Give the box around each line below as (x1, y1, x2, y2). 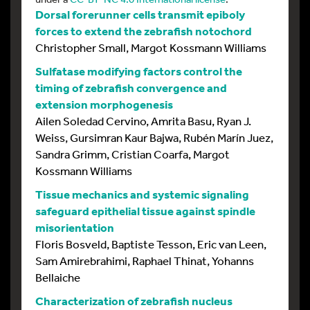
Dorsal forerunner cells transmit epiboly (35, 7, 245, 22)
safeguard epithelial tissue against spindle (35, 203, 255, 219)
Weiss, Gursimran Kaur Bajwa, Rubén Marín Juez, (35, 130, 273, 145)
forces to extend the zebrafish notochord (35, 24, 252, 39)
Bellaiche (35, 270, 80, 285)
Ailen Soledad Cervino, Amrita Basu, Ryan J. (35, 113, 251, 129)
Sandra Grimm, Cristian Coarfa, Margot (35, 147, 230, 162)
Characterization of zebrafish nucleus (35, 293, 232, 309)
